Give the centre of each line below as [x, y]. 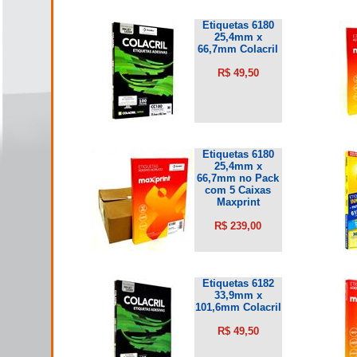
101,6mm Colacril [238, 307]
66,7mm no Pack [238, 178]
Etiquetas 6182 [238, 283]
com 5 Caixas [238, 190]
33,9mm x [238, 295]
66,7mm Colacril [238, 49]
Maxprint [238, 202]
